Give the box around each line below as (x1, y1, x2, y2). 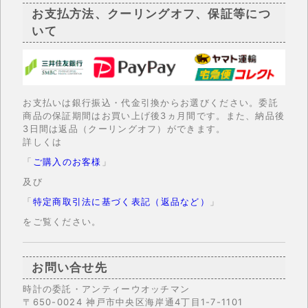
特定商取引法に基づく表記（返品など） (32, 195, 210, 207)
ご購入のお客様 (32, 155, 102, 167)
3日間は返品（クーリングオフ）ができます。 (23, 122, 226, 134)
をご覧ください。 (23, 215, 102, 227)
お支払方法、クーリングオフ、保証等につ (32, 6, 271, 21)
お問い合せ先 (32, 260, 108, 274)
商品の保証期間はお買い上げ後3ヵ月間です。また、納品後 (23, 109, 285, 121)
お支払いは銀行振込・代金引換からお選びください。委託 (23, 96, 279, 108)
